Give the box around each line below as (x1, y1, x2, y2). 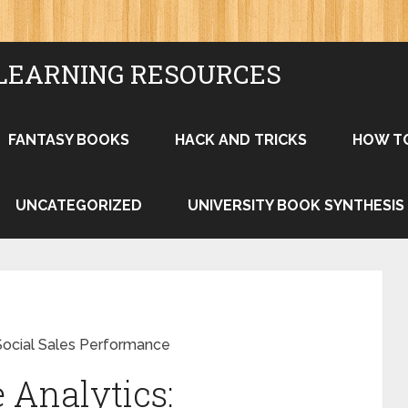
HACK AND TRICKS (175, 131, 307, 148)
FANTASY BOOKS (8, 131, 129, 148)
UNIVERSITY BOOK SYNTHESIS (188, 197, 404, 214)
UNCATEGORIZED (15, 197, 142, 214)
